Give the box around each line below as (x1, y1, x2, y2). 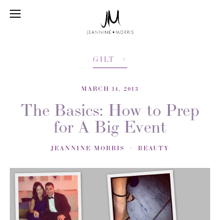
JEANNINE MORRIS (51, 144, 125, 152)
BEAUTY (138, 144, 169, 152)
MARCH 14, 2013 (81, 85, 139, 92)
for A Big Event (54, 116, 166, 137)
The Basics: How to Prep (21, 100, 199, 120)
